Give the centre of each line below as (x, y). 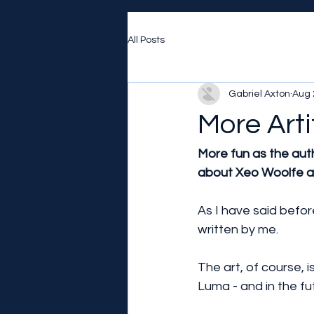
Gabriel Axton (259, 94)
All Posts (146, 40)
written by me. (238, 230)
